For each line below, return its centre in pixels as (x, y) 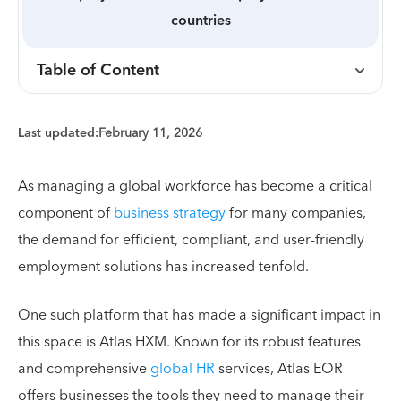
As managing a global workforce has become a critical (195, 186)
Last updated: (58, 133)
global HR (182, 368)
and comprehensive (84, 368)
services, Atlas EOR (278, 368)
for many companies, (295, 213)
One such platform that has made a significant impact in (199, 315)
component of (66, 213)
